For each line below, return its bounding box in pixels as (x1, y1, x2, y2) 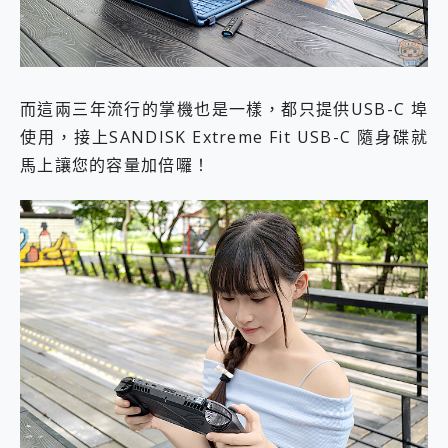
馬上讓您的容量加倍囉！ (20, 153, 211, 176)
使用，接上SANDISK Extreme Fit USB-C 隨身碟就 (20, 125, 428, 148)
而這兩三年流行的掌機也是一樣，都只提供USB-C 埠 (20, 97, 428, 120)
